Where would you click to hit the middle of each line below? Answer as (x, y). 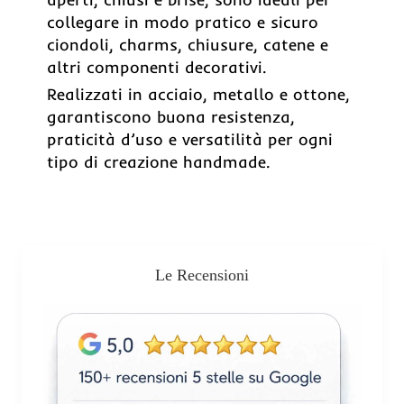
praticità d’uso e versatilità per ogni (190, 139)
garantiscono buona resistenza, (171, 116)
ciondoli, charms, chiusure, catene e (188, 44)
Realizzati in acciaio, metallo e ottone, (198, 94)
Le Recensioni (202, 275)
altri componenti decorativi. (156, 67)
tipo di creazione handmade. (158, 161)
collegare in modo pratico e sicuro (183, 22)
